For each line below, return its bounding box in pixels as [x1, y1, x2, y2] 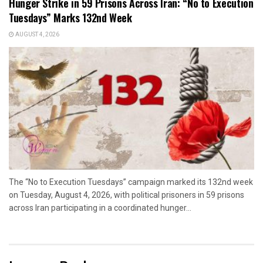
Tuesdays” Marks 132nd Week [9, 10, 132, 26]
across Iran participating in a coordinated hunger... [9, 203, 191, 213]
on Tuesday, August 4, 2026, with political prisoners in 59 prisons [9, 190, 244, 200]
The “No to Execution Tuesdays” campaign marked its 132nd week [9, 177, 253, 187]
